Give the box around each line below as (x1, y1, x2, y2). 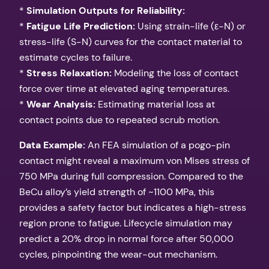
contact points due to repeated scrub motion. (19, 113, 220, 127)
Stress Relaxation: (26, 67, 112, 80)
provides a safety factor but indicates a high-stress (19, 201, 246, 214)
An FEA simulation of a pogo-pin (85, 139, 230, 152)
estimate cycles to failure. (19, 51, 132, 64)
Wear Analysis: (26, 98, 95, 111)
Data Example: (19, 139, 85, 152)
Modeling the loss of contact (112, 67, 238, 80)
